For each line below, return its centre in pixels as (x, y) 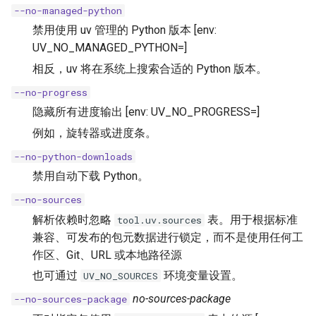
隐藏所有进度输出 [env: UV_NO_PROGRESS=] (146, 112)
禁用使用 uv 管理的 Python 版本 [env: (124, 30)
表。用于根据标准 (251, 219)
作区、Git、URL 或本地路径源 (107, 255)
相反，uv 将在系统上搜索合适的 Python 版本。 (150, 69)
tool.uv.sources (159, 220)
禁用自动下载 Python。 (91, 176)
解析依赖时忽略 (73, 219)
